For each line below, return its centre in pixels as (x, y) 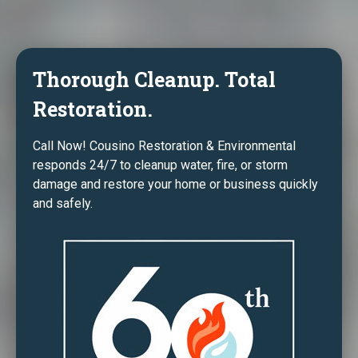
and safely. (63, 204)
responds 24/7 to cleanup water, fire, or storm (160, 165)
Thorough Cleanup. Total (154, 80)
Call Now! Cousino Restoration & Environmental (164, 146)
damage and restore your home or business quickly (175, 185)
